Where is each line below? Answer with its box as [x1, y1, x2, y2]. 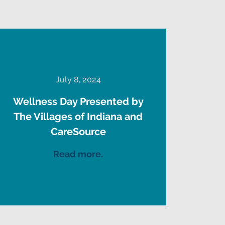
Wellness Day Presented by [13, 95, 144, 107]
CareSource [50, 125, 106, 138]
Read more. [53, 148, 103, 159]
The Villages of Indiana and [14, 110, 143, 123]
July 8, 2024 [55, 74, 101, 84]
